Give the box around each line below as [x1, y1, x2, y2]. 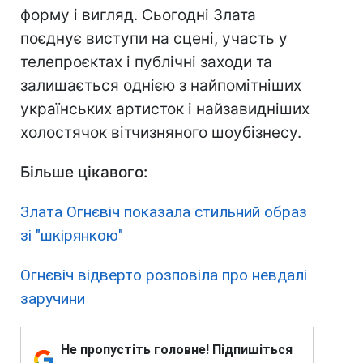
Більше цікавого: [20, 162, 147, 181]
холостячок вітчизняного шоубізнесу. [20, 122, 301, 142]
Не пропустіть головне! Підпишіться [61, 341, 293, 357]
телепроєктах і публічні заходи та [20, 52, 272, 71]
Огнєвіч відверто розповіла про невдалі [20, 265, 307, 284]
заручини [20, 288, 85, 308]
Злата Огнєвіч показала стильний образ [20, 202, 307, 221]
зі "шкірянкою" [20, 225, 123, 245]
